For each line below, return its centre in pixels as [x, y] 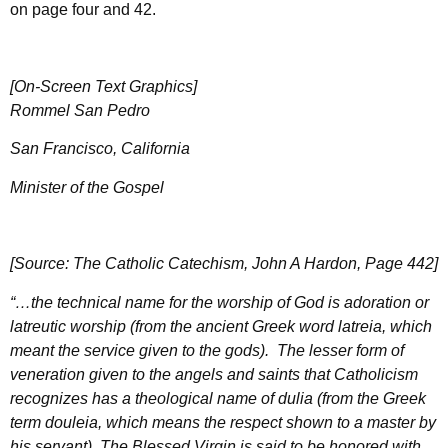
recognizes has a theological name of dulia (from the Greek [218, 398]
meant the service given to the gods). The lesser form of [207, 350]
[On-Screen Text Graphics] [103, 86]
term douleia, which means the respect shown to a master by [223, 422]
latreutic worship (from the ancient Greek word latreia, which [221, 326]
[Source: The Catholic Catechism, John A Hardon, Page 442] [224, 264]
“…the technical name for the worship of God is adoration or [219, 302]
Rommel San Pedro [80, 110]
